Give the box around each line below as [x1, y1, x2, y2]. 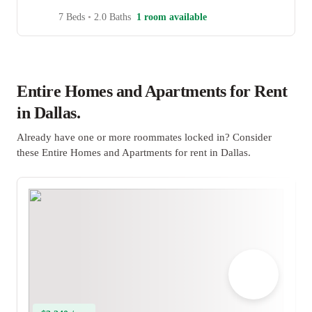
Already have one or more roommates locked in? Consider [17, 132, 272, 143]
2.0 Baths [91, 12, 131, 22]
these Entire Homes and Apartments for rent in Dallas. [17, 147, 251, 158]
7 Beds [58, 12, 88, 22]
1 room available [136, 12, 207, 22]
